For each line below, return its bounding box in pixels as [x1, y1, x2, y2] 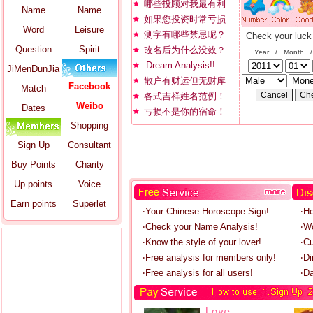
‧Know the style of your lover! [143, 237, 261, 247]
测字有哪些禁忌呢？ [144, 29, 226, 40]
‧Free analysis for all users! [143, 268, 253, 278]
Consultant [68, 140, 111, 150]
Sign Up [17, 140, 50, 150]
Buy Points [10, 159, 56, 170]
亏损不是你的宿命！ [144, 106, 226, 117]
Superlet [73, 198, 106, 209]
